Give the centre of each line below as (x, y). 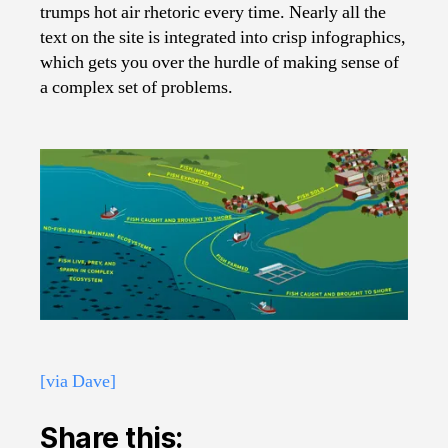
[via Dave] (78, 382)
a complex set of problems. (136, 87)
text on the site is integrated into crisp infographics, (223, 37)
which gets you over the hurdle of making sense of (219, 62)
